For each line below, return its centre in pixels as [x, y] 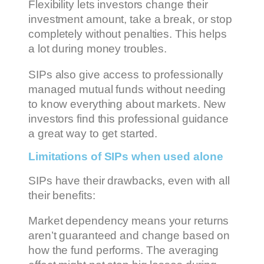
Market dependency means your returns [129, 221]
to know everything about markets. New [127, 104]
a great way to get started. [93, 133]
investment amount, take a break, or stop [130, 19]
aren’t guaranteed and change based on [129, 236]
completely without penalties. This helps [128, 34]
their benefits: [62, 195]
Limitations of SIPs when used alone [126, 157]
